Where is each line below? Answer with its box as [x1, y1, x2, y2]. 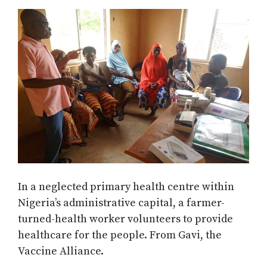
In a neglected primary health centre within [18, 180, 234, 194]
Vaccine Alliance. [18, 244, 104, 259]
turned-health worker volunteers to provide [18, 212, 233, 226]
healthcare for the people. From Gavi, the [18, 228, 222, 243]
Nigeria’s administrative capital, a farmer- [18, 196, 225, 210]
